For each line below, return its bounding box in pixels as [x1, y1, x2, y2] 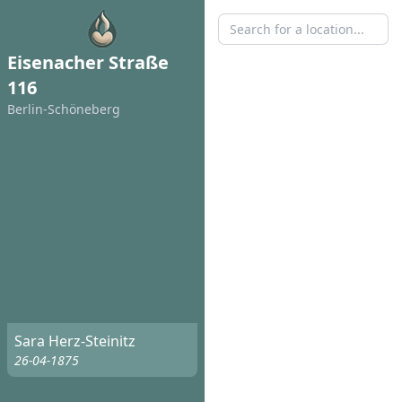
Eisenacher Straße [7, 50, 169, 74]
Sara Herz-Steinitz [14, 331, 135, 352]
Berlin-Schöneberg [7, 100, 120, 118]
